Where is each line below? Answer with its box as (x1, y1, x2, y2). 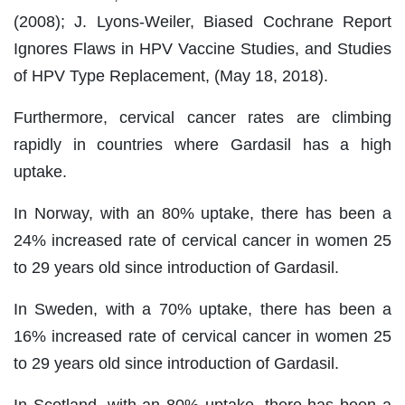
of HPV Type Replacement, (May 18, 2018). (14, 67, 328, 86)
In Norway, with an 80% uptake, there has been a (14, 204, 391, 223)
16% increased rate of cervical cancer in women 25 (14, 327, 391, 346)
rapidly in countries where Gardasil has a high (14, 136, 391, 155)
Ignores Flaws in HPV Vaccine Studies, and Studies (14, 40, 391, 59)
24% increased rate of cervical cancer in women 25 (14, 231, 391, 250)
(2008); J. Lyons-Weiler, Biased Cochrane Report (14, 13, 391, 32)
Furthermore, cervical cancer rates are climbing (14, 108, 391, 127)
